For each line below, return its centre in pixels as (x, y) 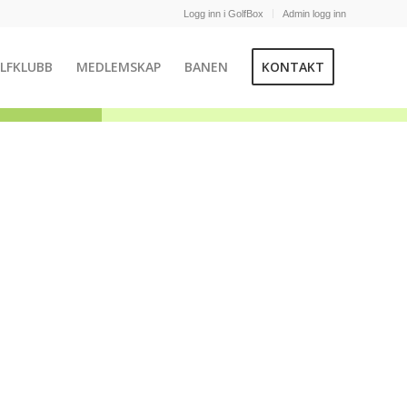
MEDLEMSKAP (119, 67)
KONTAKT (293, 67)
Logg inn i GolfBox (223, 14)
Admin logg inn (314, 14)
